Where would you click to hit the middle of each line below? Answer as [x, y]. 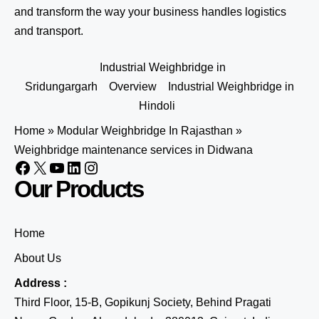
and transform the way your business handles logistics [150, 12]
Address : [41, 283]
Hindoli [157, 106]
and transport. [49, 31]
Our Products [78, 189]
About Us [38, 258]
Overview [133, 87]
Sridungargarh [61, 87]
